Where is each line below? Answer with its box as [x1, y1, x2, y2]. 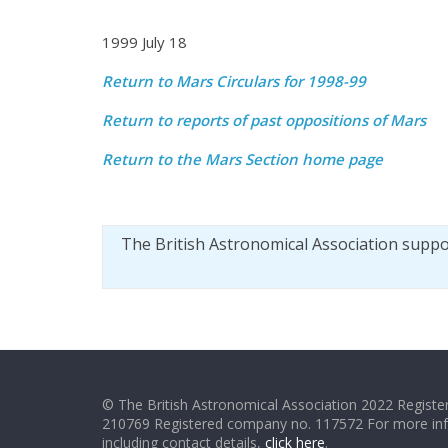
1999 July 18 [102, 32, 187, 52]
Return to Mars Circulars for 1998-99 [102, 71, 366, 91]
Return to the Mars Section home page [102, 149, 383, 169]
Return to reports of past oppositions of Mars [102, 110, 426, 130]
